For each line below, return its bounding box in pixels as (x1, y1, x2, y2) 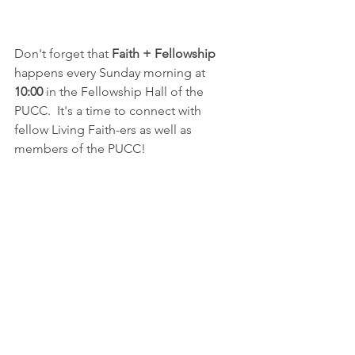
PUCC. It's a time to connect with (14, 103, 204, 119)
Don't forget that (14, 46, 112, 62)
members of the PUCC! (14, 141, 146, 157)
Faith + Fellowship (112, 46, 216, 62)
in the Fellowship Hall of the (43, 84, 207, 100)
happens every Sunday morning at (14, 65, 208, 81)
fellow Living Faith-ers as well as (14, 122, 195, 138)
